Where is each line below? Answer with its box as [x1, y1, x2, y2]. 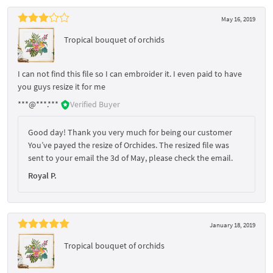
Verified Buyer [70, 98, 120, 110]
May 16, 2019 [221, 14, 255, 23]
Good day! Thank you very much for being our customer [28, 126, 232, 138]
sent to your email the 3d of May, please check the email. [28, 152, 233, 163]
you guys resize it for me [18, 80, 105, 92]
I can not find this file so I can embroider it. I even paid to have [18, 68, 242, 79]
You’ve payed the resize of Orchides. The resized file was [28, 139, 229, 151]
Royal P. [28, 169, 57, 181]
